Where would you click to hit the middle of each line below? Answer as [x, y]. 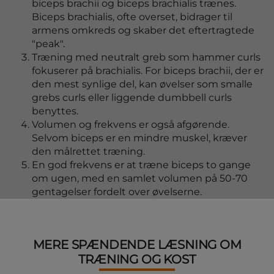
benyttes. [55, 111]
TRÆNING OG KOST [137, 259]
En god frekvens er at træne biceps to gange [141, 165]
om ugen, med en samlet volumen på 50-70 [140, 178]
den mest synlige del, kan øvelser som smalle [142, 84]
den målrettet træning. [88, 151]
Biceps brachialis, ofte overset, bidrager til [132, 17]
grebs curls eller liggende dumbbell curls [132, 98]
